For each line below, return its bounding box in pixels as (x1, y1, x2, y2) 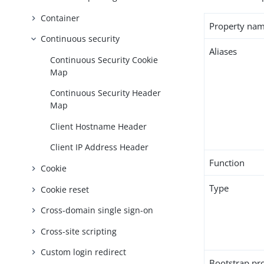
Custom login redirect (41, 246, 127, 258)
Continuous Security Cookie (50, 54, 159, 65)
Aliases (209, 45, 237, 57)
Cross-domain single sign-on (41, 204, 154, 216)
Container (41, 12, 80, 24)
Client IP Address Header (50, 141, 149, 153)
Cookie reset (41, 183, 90, 195)
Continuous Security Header (50, 87, 161, 99)
